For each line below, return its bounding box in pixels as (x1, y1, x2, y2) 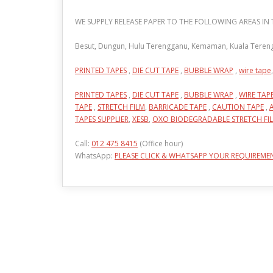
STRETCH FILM (97, 102, 145, 112)
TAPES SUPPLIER (75, 114, 129, 124)
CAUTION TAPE (212, 102, 264, 112)
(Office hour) (138, 138, 183, 149)
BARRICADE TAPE (149, 102, 207, 112)
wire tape (239, 65, 271, 76)
